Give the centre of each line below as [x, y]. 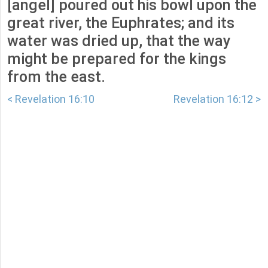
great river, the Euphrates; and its [121, 23]
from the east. [56, 77]
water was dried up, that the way [119, 41]
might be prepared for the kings [117, 59]
